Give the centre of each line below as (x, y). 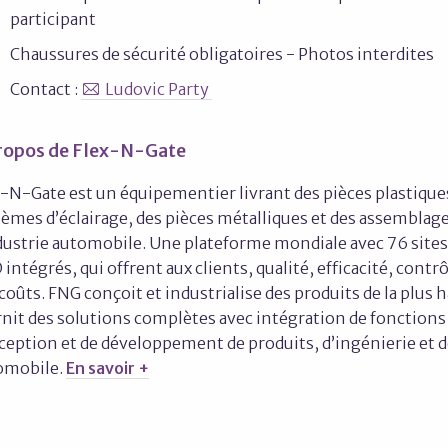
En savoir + (107, 368)
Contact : (45, 89)
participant (53, 19)
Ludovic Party (158, 89)
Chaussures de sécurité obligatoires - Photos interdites (222, 54)
